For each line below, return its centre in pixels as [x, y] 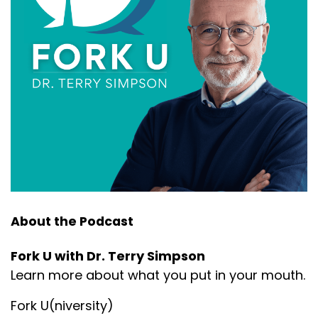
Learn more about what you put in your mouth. [158, 275]
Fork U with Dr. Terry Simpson [108, 256]
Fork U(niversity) [62, 305]
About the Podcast [72, 221]
